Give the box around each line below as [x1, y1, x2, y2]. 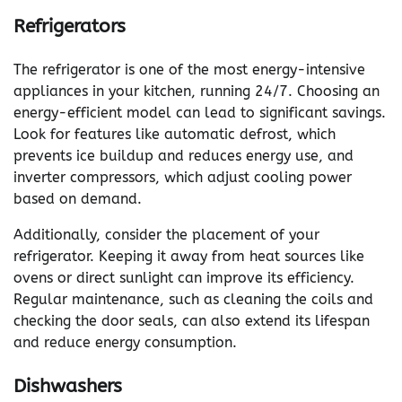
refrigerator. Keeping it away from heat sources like [13, 248, 364, 266]
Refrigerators [13, 15, 126, 38]
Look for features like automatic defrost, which [13, 126, 336, 144]
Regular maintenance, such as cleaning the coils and [13, 291, 373, 309]
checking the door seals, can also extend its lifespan [13, 312, 370, 330]
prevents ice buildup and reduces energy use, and [13, 147, 354, 165]
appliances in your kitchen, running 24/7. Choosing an [13, 83, 380, 100]
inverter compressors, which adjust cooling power [13, 169, 352, 187]
